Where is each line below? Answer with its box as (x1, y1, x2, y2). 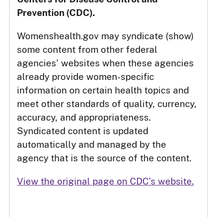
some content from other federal (17, 44, 158, 55)
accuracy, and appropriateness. (17, 112, 151, 123)
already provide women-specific (17, 71, 155, 82)
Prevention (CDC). (17, 7, 95, 18)
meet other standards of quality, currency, (17, 98, 197, 109)
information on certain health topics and (17, 85, 189, 96)
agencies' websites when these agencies (17, 58, 194, 69)
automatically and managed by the (17, 139, 167, 150)
